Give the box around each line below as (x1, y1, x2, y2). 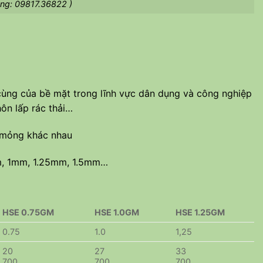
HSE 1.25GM (176, 207, 225, 218)
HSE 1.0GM (95, 207, 140, 218)
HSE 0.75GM (2, 207, 55, 218)
